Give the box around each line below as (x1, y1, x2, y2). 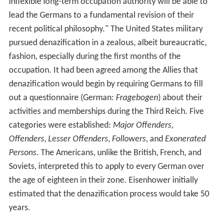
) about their (158, 93, 202, 103)
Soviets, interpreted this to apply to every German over (8, 162, 204, 171)
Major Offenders (112, 120, 171, 130)
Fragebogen (115, 93, 158, 103)
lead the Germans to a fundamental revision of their (8, 10, 194, 20)
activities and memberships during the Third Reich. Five (8, 107, 204, 116)
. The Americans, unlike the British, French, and (36, 148, 201, 158)
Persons (8, 148, 36, 158)
